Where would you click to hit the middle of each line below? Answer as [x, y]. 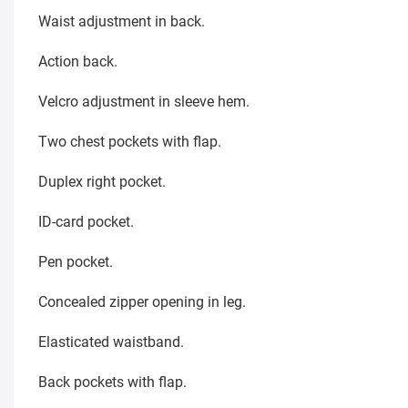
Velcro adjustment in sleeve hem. [143, 102]
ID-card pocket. [86, 222]
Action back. [77, 62]
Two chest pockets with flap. [129, 142]
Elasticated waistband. [111, 342]
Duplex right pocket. [102, 182]
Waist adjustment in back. [121, 22]
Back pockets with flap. [112, 382]
